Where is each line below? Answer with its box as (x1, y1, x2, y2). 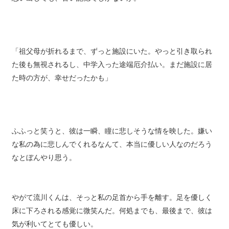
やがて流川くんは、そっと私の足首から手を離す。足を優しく (11, 200, 212, 209)
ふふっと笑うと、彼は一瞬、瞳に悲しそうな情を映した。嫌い (11, 134, 212, 142)
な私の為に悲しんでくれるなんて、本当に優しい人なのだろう (11, 147, 212, 155)
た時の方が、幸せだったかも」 (11, 81, 112, 89)
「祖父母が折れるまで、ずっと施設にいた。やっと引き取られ (11, 54, 212, 62)
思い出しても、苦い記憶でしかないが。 (11, 1, 141, 9)
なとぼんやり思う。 (11, 161, 76, 169)
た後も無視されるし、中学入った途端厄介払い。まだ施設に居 (11, 67, 212, 76)
